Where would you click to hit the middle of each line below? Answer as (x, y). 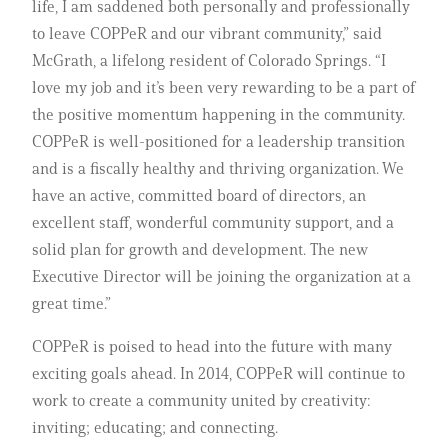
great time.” (71, 303)
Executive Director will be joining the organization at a (221, 276)
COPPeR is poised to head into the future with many (212, 346)
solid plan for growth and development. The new (200, 249)
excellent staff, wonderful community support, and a (213, 222)
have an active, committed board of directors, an (199, 195)
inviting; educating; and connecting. (155, 427)
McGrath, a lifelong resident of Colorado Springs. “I (209, 60)
